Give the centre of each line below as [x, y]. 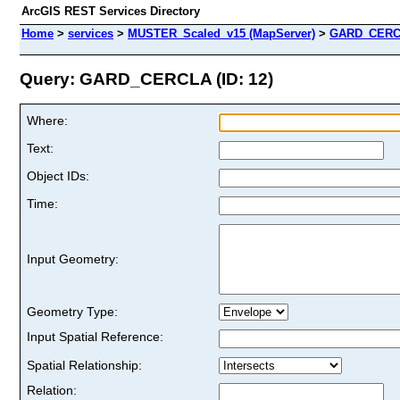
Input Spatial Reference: [95, 336]
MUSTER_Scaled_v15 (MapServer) [221, 33]
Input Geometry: [73, 258]
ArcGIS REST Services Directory [111, 11]
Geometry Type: [72, 311]
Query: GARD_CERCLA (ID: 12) [146, 79]
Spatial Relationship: [84, 365]
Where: [47, 120]
